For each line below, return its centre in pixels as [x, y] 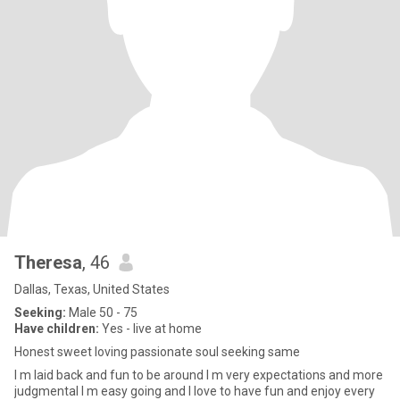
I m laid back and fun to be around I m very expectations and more [199, 375]
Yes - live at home [150, 329]
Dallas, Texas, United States [92, 289]
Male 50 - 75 [102, 312]
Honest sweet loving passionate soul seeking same [157, 352]
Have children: [57, 329]
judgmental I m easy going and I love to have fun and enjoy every [195, 391]
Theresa [48, 262]
